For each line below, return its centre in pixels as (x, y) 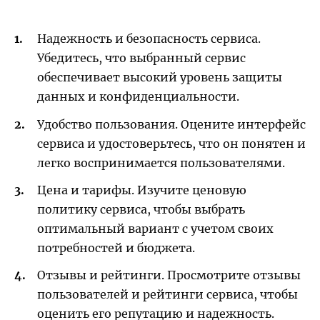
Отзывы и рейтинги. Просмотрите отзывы (169, 275)
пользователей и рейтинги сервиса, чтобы (167, 294)
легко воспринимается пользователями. (161, 162)
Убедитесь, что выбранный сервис (141, 58)
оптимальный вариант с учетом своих (155, 228)
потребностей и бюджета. (116, 247)
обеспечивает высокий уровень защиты (160, 77)
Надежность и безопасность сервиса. (149, 39)
